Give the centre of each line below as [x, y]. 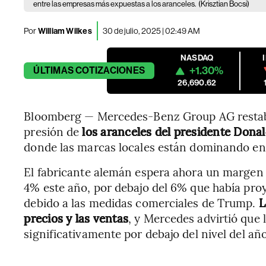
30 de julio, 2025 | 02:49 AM [151, 31]
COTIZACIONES [110, 70]
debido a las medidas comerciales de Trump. [141, 202]
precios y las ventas [76, 218]
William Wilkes [64, 31]
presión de [53, 131]
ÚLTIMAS [53, 70]
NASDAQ [197, 58]
